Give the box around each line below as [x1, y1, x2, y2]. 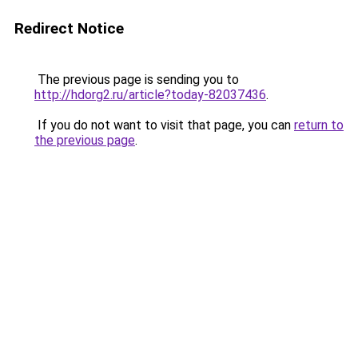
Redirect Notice [14, 19, 124, 38]
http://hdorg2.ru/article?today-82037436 [34, 87, 266, 102]
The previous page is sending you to [34, 72, 239, 87]
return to [294, 117, 344, 133]
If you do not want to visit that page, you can [34, 117, 294, 133]
